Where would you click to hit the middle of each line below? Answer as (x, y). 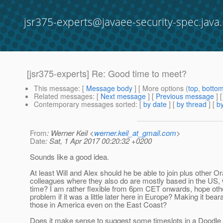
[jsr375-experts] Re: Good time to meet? (107, 73)
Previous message (185, 96)
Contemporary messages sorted (85, 104)
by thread (192, 104)
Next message (123, 96)
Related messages (63, 96)
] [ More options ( (160, 88)
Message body (109, 88)
